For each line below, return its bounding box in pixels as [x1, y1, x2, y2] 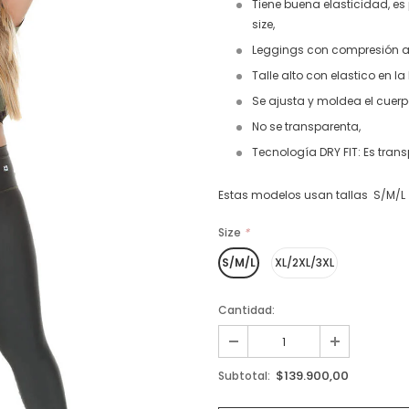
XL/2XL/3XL [275, 255, 334, 270]
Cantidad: [218, 302, 275, 318]
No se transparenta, [252, 119, 361, 134]
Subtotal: [218, 368, 270, 383]
